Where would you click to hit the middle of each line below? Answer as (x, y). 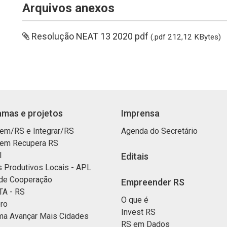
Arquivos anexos (68, 8)
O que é (135, 200)
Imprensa (140, 113)
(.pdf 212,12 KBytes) (186, 37)
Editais (135, 156)
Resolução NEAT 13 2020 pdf (90, 36)
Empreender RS (153, 182)
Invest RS (138, 212)
